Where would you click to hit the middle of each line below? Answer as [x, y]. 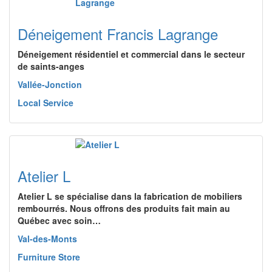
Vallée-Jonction [50, 84]
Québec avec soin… [59, 220]
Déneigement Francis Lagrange [118, 34]
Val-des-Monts [47, 239]
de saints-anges [51, 66]
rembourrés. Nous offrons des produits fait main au [124, 208]
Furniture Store [49, 257]
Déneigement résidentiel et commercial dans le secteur [131, 54]
